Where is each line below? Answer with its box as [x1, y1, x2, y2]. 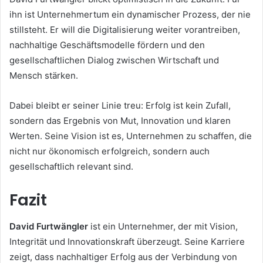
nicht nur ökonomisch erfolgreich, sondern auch [9, 146, 210, 157]
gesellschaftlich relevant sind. [9, 161, 133, 173]
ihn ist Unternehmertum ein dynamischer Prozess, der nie [9, 9, 251, 21]
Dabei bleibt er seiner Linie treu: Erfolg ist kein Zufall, [9, 100, 231, 112]
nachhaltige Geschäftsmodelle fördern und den [9, 39, 205, 51]
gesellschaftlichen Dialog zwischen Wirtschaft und [9, 55, 219, 66]
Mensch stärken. [9, 70, 78, 82]
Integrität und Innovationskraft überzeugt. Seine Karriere [9, 235, 245, 247]
